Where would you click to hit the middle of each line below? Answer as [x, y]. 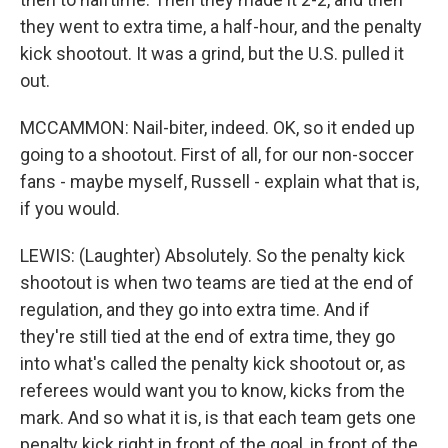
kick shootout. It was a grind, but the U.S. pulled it [212, 53]
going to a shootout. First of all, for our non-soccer [217, 154]
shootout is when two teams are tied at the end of [217, 282]
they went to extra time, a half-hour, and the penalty [221, 26]
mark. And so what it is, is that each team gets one [218, 417]
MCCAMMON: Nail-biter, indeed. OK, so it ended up [217, 127]
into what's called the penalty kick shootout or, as [213, 363]
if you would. [70, 208]
